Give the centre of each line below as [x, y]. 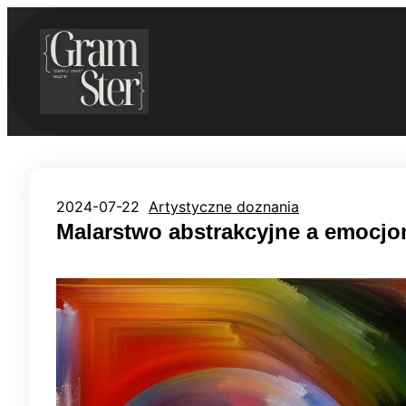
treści [25, 61]
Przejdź [32, 17]
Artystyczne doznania [224, 206]
